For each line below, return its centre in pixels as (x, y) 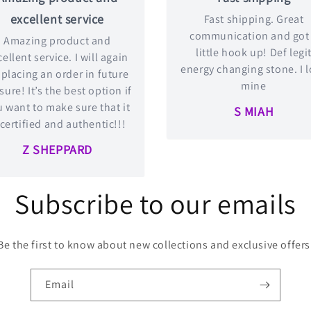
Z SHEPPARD (57, 150)
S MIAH (254, 111)
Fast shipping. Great (254, 19)
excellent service (57, 19)
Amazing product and (57, 41)
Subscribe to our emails (155, 203)
